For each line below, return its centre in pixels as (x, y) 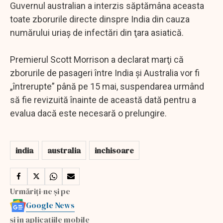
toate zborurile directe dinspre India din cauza (100, 19)
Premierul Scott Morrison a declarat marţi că (97, 59)
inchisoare (114, 150)
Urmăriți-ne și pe (40, 191)
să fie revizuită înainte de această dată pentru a (103, 100)
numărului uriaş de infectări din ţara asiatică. (97, 32)
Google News (50, 205)
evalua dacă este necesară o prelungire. (88, 113)
